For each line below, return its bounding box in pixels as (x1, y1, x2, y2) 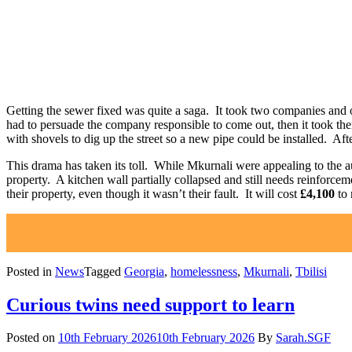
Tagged (84, 264, 124, 278)
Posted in (6, 264, 55, 278)
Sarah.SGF (276, 331, 331, 345)
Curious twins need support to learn (6, 294, 295, 315)
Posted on (6, 331, 58, 345)
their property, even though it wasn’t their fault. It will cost (6, 186, 297, 200)
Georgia (124, 264, 164, 278)
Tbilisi (295, 264, 327, 278)
